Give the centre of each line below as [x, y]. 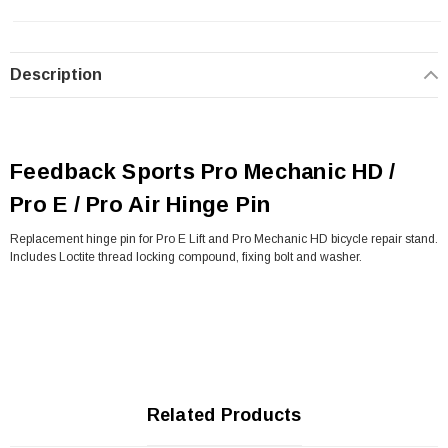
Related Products [224, 414]
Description [56, 74]
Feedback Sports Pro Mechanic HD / [203, 171]
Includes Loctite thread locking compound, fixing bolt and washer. [186, 256]
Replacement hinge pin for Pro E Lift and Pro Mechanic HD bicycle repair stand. [224, 238]
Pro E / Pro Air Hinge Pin [140, 204]
